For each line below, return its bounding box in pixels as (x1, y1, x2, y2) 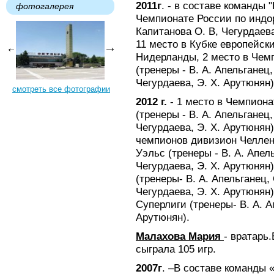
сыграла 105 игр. (136, 243, 216, 255)
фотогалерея (16, 1, 73, 11)
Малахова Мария (136, 230, 224, 242)
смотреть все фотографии (12, 84, 110, 94)
